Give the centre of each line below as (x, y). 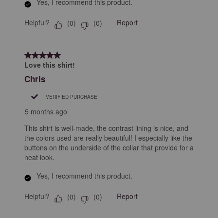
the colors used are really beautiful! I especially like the (108, 138)
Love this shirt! (50, 65)
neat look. (39, 157)
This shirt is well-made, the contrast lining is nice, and (106, 128)
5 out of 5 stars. (50, 55)
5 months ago (46, 112)
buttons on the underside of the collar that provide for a (109, 148)
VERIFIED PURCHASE (72, 97)
